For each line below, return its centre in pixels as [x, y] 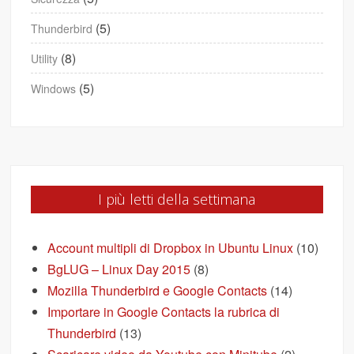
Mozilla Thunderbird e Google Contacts [158, 291]
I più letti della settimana [177, 200]
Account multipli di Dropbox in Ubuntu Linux [171, 248]
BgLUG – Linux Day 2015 [119, 269]
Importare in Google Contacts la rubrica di [164, 312]
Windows [54, 89]
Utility [45, 59]
